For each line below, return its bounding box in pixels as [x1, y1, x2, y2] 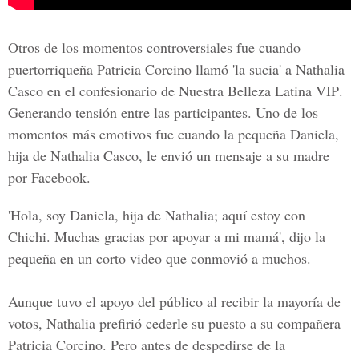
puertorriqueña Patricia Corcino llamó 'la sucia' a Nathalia [8, 59, 345, 79]
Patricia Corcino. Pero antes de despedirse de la [8, 335, 285, 354]
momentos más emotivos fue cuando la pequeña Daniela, [8, 124, 339, 143]
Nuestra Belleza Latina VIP [179, 81, 339, 100]
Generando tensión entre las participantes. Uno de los [8, 103, 318, 122]
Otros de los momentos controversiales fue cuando [8, 38, 301, 57]
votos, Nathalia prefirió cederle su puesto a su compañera [8, 313, 341, 333]
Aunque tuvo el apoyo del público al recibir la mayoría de [8, 292, 341, 311]
